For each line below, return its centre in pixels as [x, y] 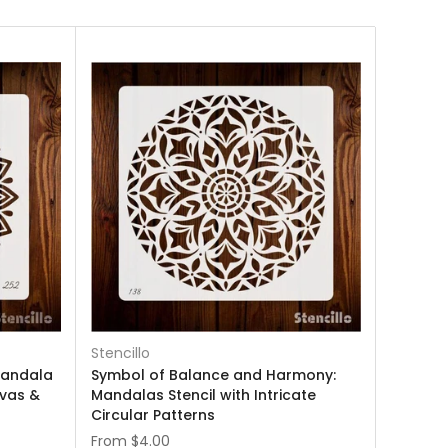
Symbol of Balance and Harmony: [213, 375]
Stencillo [120, 353]
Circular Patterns [153, 415]
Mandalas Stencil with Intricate [203, 395]
